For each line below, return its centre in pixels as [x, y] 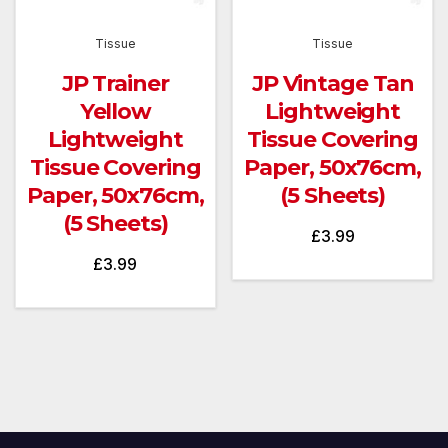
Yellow [115, 112]
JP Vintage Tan [332, 84]
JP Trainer [115, 84]
